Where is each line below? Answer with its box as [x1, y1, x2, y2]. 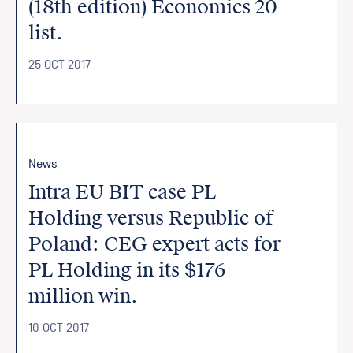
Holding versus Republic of [28, 206, 274, 230]
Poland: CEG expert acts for [28, 232, 281, 256]
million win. [28, 284, 139, 308]
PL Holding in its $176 [28, 258, 226, 282]
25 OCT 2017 [28, 58, 91, 72]
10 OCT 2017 [28, 321, 90, 335]
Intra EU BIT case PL [28, 180, 217, 204]
